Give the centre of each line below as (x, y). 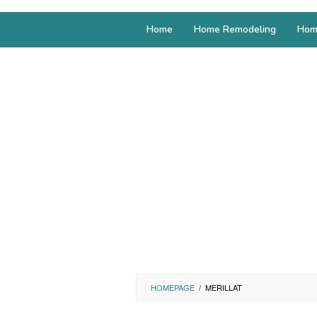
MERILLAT (224, 287)
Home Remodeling (235, 29)
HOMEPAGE (173, 287)
